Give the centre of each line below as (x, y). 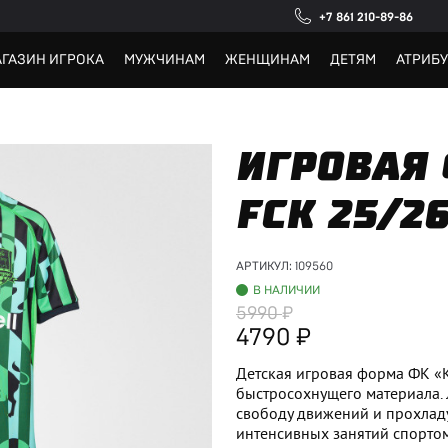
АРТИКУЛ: (265, 266)
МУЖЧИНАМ (164, 60)
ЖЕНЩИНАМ (267, 60)
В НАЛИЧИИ (286, 290)
